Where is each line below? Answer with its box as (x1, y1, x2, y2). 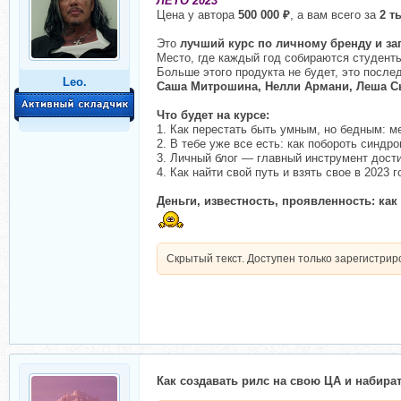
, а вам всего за (290, 8, 380, 21)
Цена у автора (157, 8, 238, 21)
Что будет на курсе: (157, 108, 269, 122)
